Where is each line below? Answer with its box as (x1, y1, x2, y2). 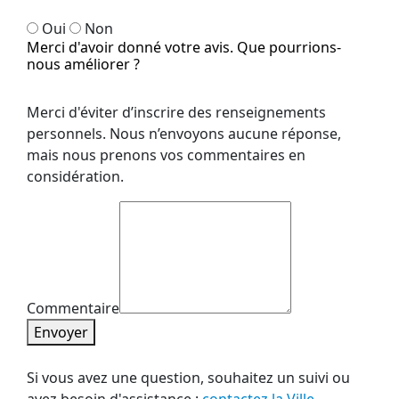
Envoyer (34, 322, 88, 343)
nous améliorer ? (27, 54, 140, 75)
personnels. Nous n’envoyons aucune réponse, (27, 124, 341, 144)
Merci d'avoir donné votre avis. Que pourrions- (27, 37, 341, 58)
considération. (27, 167, 124, 187)
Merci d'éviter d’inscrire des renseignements (27, 102, 326, 123)
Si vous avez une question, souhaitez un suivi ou (27, 368, 350, 388)
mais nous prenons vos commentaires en (27, 145, 305, 166)
